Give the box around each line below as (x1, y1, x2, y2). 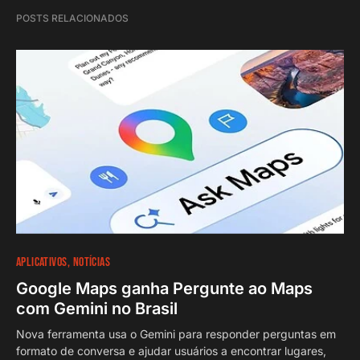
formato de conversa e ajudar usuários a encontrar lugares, (16, 343, 326, 358)
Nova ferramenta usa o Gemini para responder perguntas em (16, 326, 336, 341)
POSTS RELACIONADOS (16, 11, 129, 24)
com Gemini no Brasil (16, 298, 178, 318)
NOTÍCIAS (72, 254, 111, 270)
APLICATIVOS (16, 254, 67, 270)
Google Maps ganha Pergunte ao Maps (16, 278, 313, 298)
